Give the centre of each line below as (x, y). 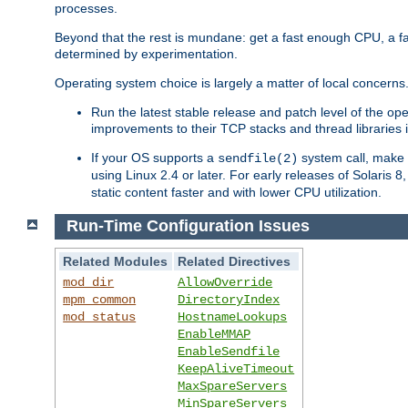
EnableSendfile (229, 352)
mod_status (100, 317)
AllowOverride (225, 283)
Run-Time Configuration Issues (188, 226)
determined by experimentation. (146, 53)
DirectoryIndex (229, 300)
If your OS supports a (154, 157)
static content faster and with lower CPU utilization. (236, 192)
